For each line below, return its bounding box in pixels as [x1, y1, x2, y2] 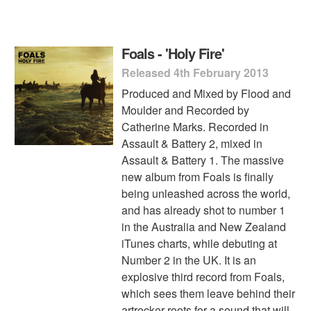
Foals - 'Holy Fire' [121, 42, 225, 63]
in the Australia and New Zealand [121, 218, 287, 235]
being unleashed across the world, [121, 185, 291, 201]
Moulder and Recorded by [121, 101, 250, 118]
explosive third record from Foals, [121, 268, 285, 285]
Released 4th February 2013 [121, 64, 269, 81]
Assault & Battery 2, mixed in [121, 135, 263, 151]
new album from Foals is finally [121, 168, 274, 185]
